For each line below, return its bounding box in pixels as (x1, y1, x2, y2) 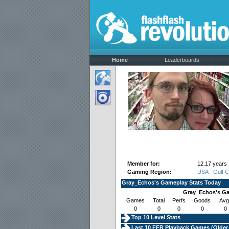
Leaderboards (164, 57, 199, 63)
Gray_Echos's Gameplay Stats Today (122, 179, 221, 186)
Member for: (127, 161, 160, 167)
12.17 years (197, 161, 227, 167)
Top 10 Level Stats (131, 214, 180, 220)
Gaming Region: (127, 169, 172, 175)
